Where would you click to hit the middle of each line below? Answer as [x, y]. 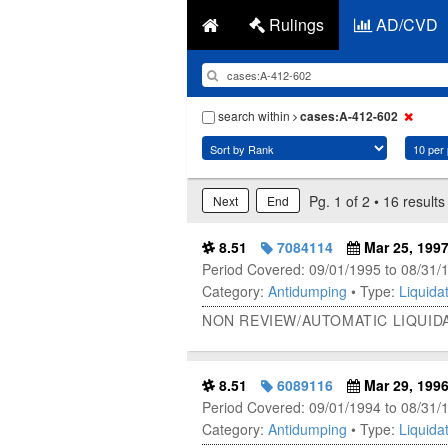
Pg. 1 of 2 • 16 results [377, 200]
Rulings [294, 24]
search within [254, 115]
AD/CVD [405, 24]
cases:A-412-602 [349, 116]
